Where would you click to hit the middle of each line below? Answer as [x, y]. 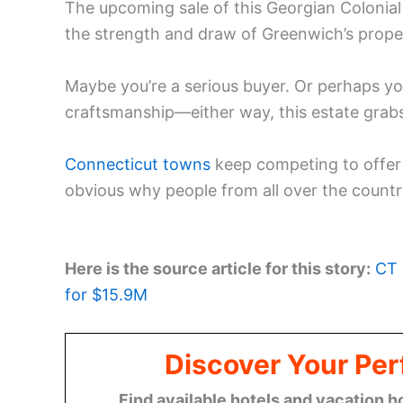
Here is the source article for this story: [218, 268]
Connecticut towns [138, 164]
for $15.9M [106, 294]
